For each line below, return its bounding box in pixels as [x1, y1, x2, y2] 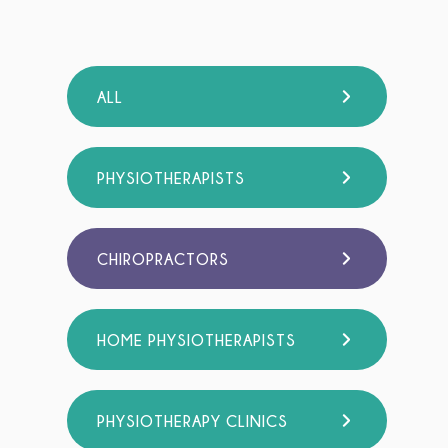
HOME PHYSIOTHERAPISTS [97, 331, 297, 348]
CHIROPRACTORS [97, 250, 230, 267]
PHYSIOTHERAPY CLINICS [97, 412, 289, 429]
